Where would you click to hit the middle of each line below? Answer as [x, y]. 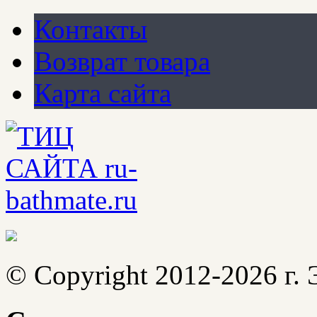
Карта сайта [103, 93]
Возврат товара [122, 62]
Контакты [91, 30]
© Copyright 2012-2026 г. [156, 275]
